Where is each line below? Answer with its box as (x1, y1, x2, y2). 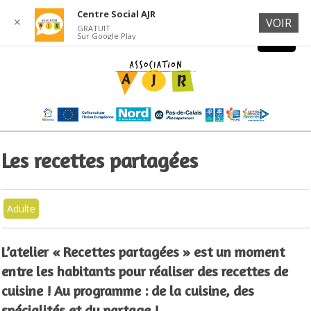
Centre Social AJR (76, 8, 155, 20)
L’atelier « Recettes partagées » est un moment (1, 243, 285, 261)
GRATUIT (76, 23, 110, 33)
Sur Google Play (76, 31, 136, 41)
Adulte (7, 202, 36, 216)
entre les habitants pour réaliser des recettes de (1, 262, 289, 280)
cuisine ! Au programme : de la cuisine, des (1, 282, 255, 300)
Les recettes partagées (1, 148, 199, 174)
